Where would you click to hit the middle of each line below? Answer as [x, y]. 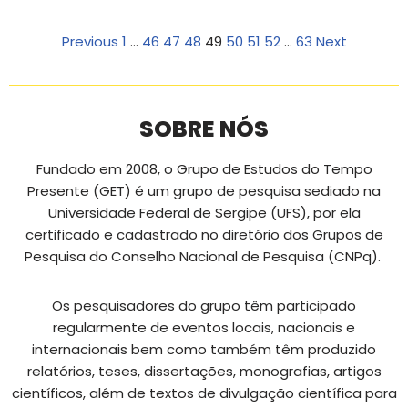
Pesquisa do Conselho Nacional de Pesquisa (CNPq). [204, 257]
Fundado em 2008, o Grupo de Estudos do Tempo [204, 169]
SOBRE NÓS [204, 129]
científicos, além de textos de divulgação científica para [204, 393]
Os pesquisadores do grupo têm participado [204, 306]
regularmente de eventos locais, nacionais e [204, 328]
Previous [90, 42]
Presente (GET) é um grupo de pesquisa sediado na [204, 191]
